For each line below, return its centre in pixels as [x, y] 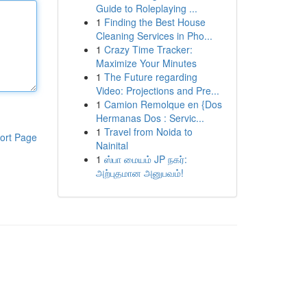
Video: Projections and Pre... [157, 90]
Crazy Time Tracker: [148, 49]
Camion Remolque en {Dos [163, 104]
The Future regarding [150, 77]
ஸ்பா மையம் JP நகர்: [145, 159]
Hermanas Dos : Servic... [150, 118]
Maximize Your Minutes [146, 63]
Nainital [112, 145]
